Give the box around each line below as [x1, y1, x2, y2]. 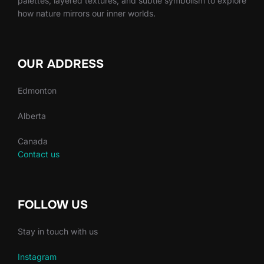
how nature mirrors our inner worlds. [18, 8, 156, 19]
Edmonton [18, 85, 57, 96]
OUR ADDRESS [18, 57, 104, 72]
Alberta [18, 111, 46, 121]
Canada [18, 136, 48, 147]
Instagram [18, 252, 57, 262]
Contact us [18, 149, 60, 160]
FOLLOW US [18, 197, 88, 213]
